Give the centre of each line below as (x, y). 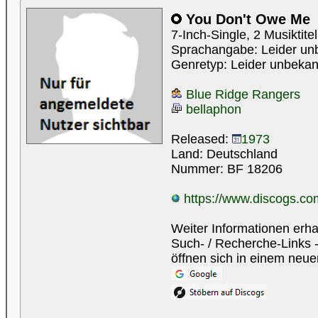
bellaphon (212, 109)
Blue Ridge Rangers (241, 94)
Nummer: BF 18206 (227, 169)
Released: (202, 139)
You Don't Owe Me (246, 19)
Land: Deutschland (224, 154)
